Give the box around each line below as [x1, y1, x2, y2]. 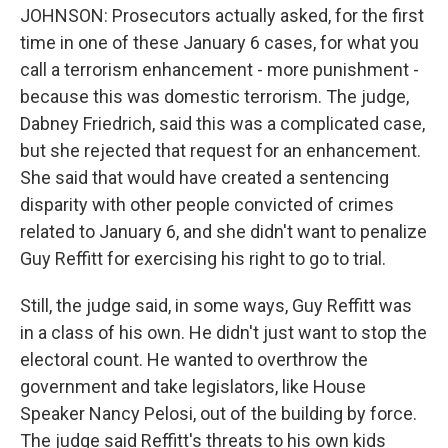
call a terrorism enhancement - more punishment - [20, 59, 419, 80]
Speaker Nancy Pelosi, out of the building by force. [20, 403, 417, 424]
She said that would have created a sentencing [20, 167, 389, 188]
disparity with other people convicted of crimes [20, 194, 394, 215]
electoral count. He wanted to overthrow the [20, 349, 368, 370]
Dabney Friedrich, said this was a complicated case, [20, 113, 425, 134]
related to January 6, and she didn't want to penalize [20, 221, 427, 242]
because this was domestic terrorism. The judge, [20, 86, 409, 107]
